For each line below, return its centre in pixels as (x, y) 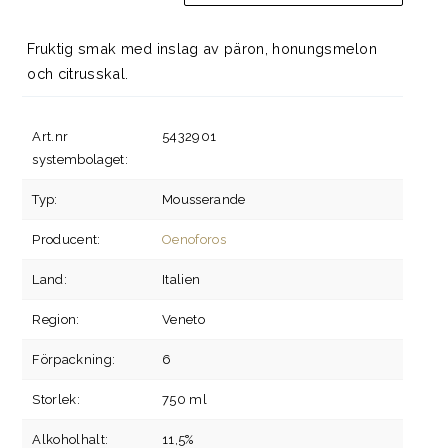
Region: (56, 320)
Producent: (66, 240)
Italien (181, 280)
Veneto (183, 320)
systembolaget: (80, 160)
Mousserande (204, 200)
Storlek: (56, 400)
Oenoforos (194, 240)
